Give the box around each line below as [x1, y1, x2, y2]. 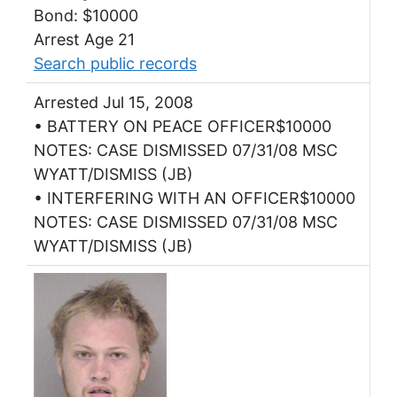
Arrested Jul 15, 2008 [34, 92, 193, 112]
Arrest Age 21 [34, 29, 135, 49]
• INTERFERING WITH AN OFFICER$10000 [34, 188, 355, 207]
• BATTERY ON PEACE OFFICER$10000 [34, 116, 331, 136]
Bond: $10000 [34, 5, 138, 25]
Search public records [34, 53, 197, 73]
